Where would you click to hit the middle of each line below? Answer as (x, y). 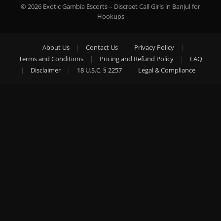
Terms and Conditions (51, 59)
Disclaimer (46, 70)
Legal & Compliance (167, 70)
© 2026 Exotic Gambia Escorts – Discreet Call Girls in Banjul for (110, 6)
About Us (56, 47)
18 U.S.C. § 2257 (99, 70)
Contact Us (102, 47)
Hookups (110, 16)
